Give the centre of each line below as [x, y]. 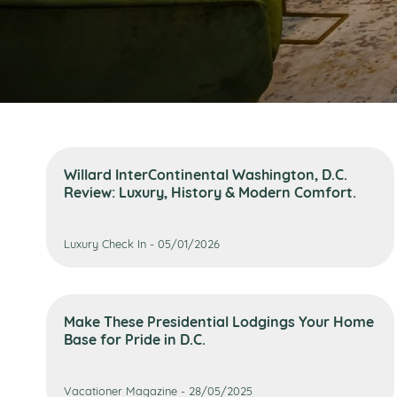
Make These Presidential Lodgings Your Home [219, 321]
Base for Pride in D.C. [135, 339]
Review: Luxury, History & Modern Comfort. [210, 191]
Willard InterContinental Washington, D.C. [206, 174]
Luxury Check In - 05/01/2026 [142, 243]
